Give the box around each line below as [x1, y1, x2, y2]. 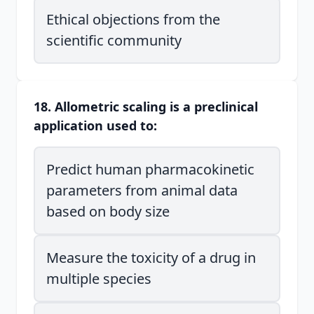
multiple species [46, 269, 151, 288]
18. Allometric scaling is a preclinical [34, 98, 258, 115]
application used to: [34, 117, 157, 134]
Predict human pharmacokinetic [46, 160, 254, 179]
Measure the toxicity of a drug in [46, 248, 256, 267]
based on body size [46, 202, 170, 221]
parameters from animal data [46, 181, 238, 200]
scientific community [46, 31, 182, 50]
